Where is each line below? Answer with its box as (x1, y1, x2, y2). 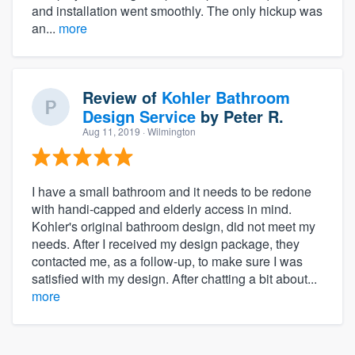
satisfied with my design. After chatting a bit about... (32, 269, 317, 288)
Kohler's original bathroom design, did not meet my (32, 216, 315, 235)
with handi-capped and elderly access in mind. (32, 199, 292, 218)
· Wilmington (140, 124, 196, 138)
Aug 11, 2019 (82, 124, 140, 138)
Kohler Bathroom (162, 85, 290, 109)
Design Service (82, 104, 196, 128)
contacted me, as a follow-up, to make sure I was (32, 251, 303, 270)
